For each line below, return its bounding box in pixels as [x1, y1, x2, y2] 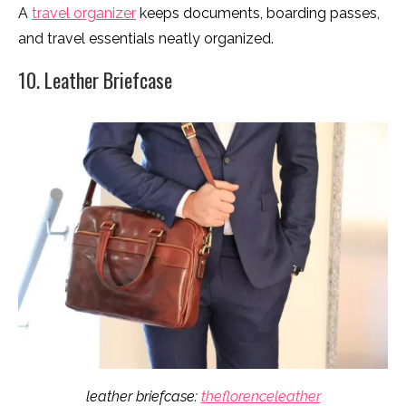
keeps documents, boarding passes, [136, 5, 380, 22]
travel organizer [32, 5, 136, 22]
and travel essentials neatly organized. [18, 30, 274, 47]
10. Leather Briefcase [18, 65, 172, 94]
